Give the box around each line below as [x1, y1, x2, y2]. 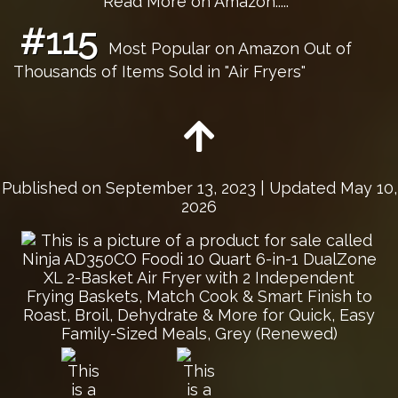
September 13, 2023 [105, 178, 256, 197]
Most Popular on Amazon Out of [103, 38, 352, 58]
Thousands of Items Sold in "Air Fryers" [12, 61, 306, 81]
